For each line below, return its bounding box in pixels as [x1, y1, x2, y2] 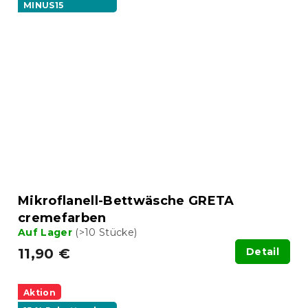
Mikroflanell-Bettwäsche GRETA [18, 192, 234, 208]
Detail [246, 245, 279, 258]
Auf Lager [18, 225, 76, 239]
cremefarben [18, 210, 107, 225]
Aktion [23, 287, 56, 298]
